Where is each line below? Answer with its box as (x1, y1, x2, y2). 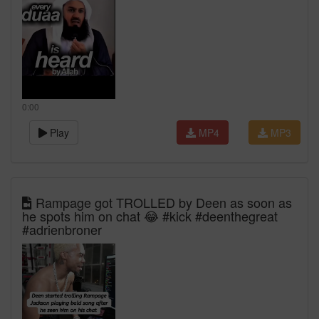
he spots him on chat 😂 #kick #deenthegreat (22, 206, 278, 225)
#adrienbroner (22, 220, 102, 239)
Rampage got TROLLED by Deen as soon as (32, 193, 292, 211)
